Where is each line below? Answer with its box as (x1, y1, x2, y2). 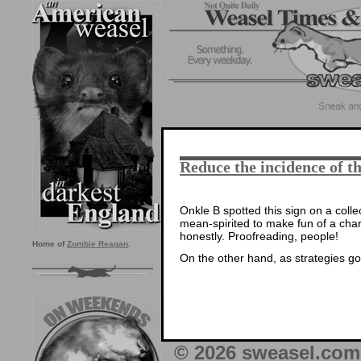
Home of (32, 239, 67, 248)
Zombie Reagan (67, 239, 128, 248)
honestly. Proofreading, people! (180, 229, 338, 243)
